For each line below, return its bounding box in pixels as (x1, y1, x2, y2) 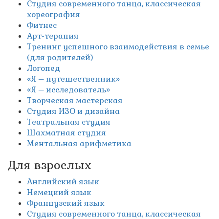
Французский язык (27, 198, 105, 208)
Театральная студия (27, 117, 110, 127)
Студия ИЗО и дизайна (27, 106, 120, 116)
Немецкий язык (27, 187, 91, 197)
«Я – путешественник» (27, 74, 120, 84)
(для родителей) (27, 52, 93, 63)
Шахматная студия (27, 128, 106, 138)
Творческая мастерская (27, 95, 123, 106)
